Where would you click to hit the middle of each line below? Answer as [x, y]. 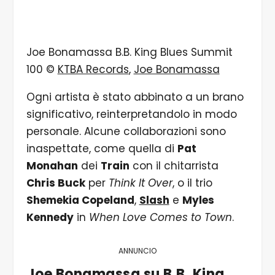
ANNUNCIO [137, 250]
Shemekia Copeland [80, 200]
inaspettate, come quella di [102, 148]
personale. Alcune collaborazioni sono [126, 131]
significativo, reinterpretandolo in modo [131, 114]
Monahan [52, 165]
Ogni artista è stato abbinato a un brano [135, 97]
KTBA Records [93, 69]
